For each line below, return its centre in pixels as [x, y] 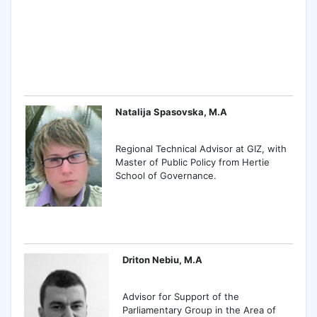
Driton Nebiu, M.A [163, 259]
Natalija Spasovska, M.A [172, 112]
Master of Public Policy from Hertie [193, 162]
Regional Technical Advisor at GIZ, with [201, 149]
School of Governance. [166, 176]
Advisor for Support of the [181, 297]
